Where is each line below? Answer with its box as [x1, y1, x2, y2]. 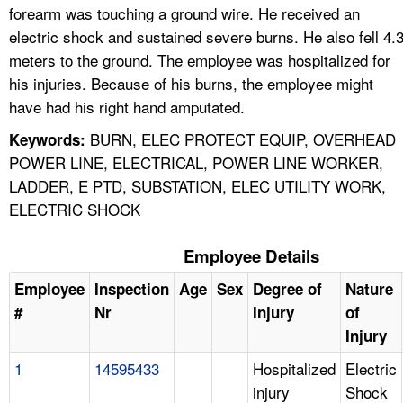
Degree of [253, 277, 322, 300]
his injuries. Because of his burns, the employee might [9, 71, 373, 94]
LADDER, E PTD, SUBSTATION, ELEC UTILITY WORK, [9, 174, 386, 197]
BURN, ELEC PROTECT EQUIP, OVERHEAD [85, 127, 396, 150]
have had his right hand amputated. [9, 94, 245, 118]
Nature [345, 277, 393, 300]
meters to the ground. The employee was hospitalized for [9, 48, 390, 71]
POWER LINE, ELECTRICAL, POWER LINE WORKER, [9, 150, 383, 174]
